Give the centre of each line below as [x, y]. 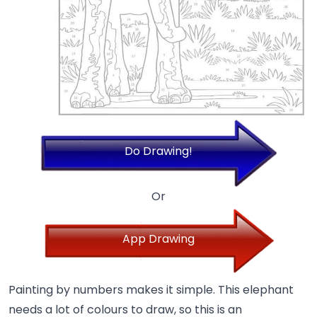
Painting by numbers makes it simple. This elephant [151, 290]
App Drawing [158, 239]
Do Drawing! [158, 151]
